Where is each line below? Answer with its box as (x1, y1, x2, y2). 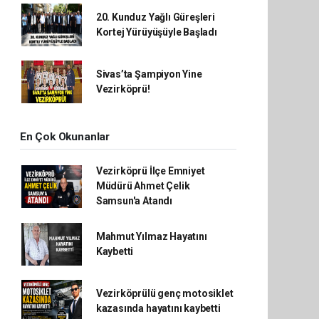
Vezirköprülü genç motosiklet (95, 288, 234, 299)
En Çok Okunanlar (20, 130, 110, 143)
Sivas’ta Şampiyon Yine (95, 68, 202, 80)
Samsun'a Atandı (95, 195, 172, 206)
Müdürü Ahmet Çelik (95, 180, 190, 192)
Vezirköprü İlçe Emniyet (95, 165, 205, 177)
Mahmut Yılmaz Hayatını (95, 231, 207, 242)
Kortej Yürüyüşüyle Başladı (95, 26, 217, 38)
